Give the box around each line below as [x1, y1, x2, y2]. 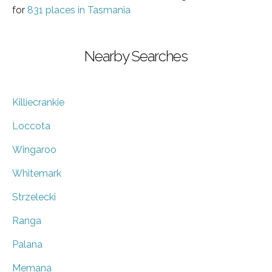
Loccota [12, 120, 50, 132]
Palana [12, 238, 42, 250]
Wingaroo [12, 143, 56, 155]
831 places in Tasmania [27, 4, 131, 16]
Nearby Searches [84, 47, 188, 65]
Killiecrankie [12, 96, 64, 108]
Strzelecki [12, 191, 56, 203]
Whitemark [12, 167, 61, 179]
